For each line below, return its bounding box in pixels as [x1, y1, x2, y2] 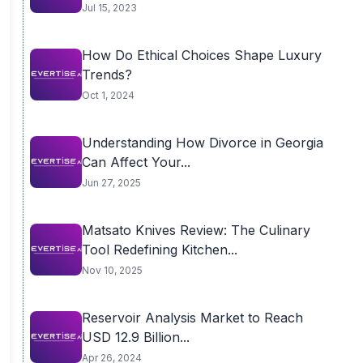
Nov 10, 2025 [81, 264, 143, 276]
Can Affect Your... [81, 154, 190, 170]
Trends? [81, 66, 132, 83]
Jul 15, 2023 [81, 2, 137, 14]
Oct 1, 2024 [81, 89, 135, 101]
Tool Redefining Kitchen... [81, 241, 237, 258]
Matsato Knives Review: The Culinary [81, 222, 310, 238]
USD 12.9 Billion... [81, 329, 190, 345]
